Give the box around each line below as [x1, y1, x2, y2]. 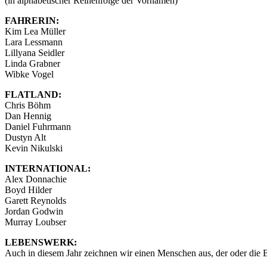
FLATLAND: [5, 89, 61, 100]
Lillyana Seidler [5, 47, 64, 58]
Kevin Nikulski [5, 142, 63, 153]
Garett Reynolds [5, 195, 66, 206]
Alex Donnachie [5, 173, 67, 184]
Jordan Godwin [5, 206, 63, 216]
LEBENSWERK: [5, 237, 77, 247]
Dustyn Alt [5, 132, 46, 142]
